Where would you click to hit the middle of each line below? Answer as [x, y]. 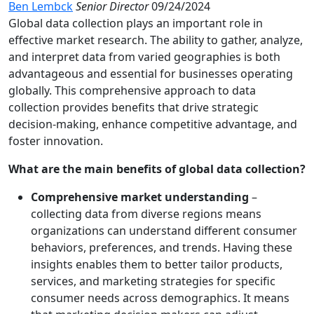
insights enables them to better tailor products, [157, 265]
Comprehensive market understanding [141, 197]
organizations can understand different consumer [164, 231]
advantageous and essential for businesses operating [151, 74]
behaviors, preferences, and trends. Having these [162, 248]
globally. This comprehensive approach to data [132, 91]
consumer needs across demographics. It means [160, 298]
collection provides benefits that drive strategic [134, 108]
